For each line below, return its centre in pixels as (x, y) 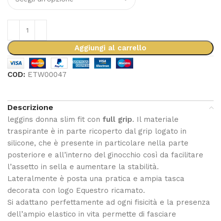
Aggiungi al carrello (110, 48)
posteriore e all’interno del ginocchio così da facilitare (105, 155)
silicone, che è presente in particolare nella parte (98, 143)
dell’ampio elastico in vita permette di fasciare (92, 214)
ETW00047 (47, 74)
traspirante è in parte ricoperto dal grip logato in (97, 131)
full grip (117, 119)
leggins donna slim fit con (55, 119)
